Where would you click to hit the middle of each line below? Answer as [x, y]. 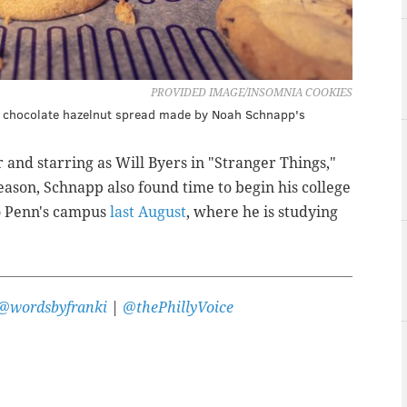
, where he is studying [262, 213]
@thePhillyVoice [178, 308]
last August [148, 213]
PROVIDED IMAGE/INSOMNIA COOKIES [252, 93]
